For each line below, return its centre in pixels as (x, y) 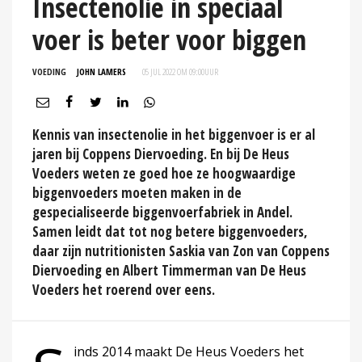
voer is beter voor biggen (169, 39)
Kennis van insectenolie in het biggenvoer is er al (174, 134)
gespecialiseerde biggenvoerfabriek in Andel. (162, 212)
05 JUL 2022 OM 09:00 (173, 71)
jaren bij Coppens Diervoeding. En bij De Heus (161, 154)
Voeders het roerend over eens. (124, 289)
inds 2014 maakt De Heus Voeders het (189, 351)
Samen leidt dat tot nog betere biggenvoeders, (170, 231)
